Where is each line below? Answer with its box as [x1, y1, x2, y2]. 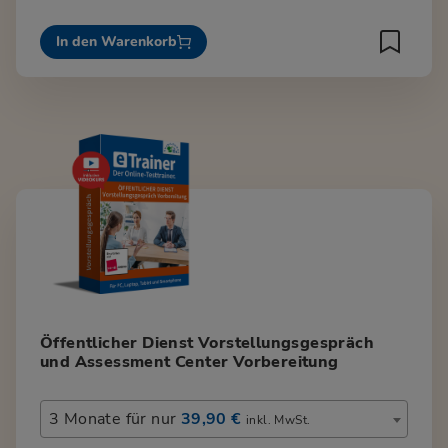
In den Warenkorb [56, 32, 177, 52]
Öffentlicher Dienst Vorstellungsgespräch [40, 331, 374, 354]
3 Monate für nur [49, 407, 181, 430]
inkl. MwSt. [246, 411, 311, 428]
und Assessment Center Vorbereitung [40, 350, 339, 373]
